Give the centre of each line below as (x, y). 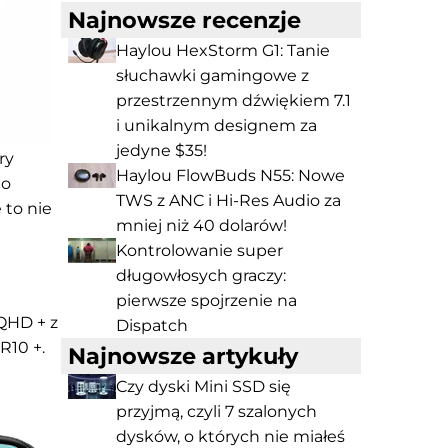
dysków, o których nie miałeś (230, 436)
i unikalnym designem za (216, 125)
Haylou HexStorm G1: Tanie (223, 50)
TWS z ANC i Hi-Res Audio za (228, 200)
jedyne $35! (161, 150)
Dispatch (152, 325)
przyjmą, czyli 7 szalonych (216, 411)
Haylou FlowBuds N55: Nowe (230, 175)
